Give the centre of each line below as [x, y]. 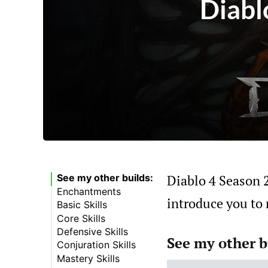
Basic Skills [82, 205]
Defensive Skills [92, 231]
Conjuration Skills [96, 245]
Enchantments [89, 191]
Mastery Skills [88, 258]
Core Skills [81, 218]
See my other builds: [105, 178]
